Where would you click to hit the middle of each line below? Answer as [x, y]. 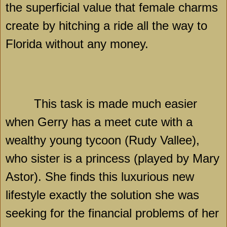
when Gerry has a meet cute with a [99, 122]
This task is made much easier [116, 104]
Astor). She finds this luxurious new [100, 177]
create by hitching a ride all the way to [106, 26]
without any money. [95, 44]
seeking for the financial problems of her [112, 213]
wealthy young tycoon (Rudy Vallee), [103, 140]
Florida [24, 44]
